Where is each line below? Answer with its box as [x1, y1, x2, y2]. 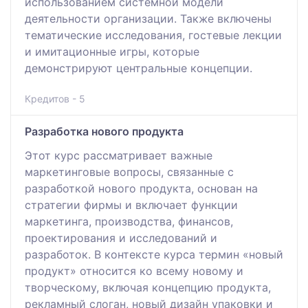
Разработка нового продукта [25, 124, 184, 138]
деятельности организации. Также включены [25, 11, 272, 25]
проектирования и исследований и [25, 230, 217, 245]
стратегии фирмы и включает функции [25, 197, 238, 212]
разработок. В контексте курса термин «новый [25, 247, 283, 261]
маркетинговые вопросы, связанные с [25, 164, 234, 179]
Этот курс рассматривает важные [25, 148, 212, 162]
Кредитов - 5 [25, 92, 85, 104]
